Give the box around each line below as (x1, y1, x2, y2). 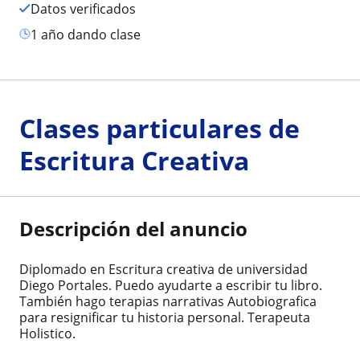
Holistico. (19, 324, 76, 342)
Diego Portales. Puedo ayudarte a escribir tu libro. (19, 276, 322, 294)
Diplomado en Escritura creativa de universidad (19, 260, 308, 278)
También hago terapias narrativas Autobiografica (19, 292, 317, 310)
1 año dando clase (38, 25, 141, 43)
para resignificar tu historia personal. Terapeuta (19, 308, 310, 326)
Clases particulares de (19, 110, 300, 145)
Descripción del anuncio (19, 215, 247, 242)
